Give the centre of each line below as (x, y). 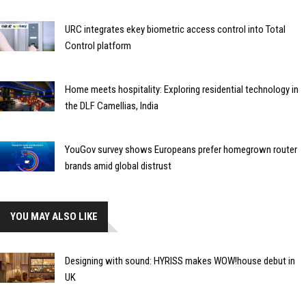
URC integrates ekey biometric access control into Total (175, 29)
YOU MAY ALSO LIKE (54, 216)
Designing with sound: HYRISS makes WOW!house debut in (180, 261)
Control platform (98, 45)
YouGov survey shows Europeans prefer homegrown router (181, 149)
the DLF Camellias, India (112, 106)
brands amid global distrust (118, 166)
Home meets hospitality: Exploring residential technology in (182, 89)
